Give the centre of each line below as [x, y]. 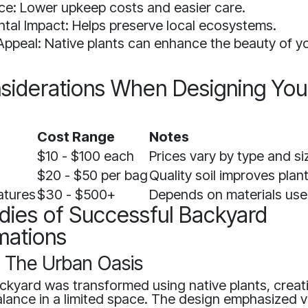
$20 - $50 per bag [93, 176]
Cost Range [76, 137]
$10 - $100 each [86, 156]
